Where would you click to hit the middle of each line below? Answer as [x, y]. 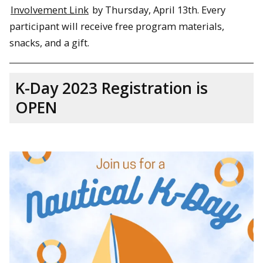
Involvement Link [50, 9]
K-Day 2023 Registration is [112, 88]
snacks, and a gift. [49, 42]
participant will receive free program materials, [117, 26]
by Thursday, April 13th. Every [158, 9]
